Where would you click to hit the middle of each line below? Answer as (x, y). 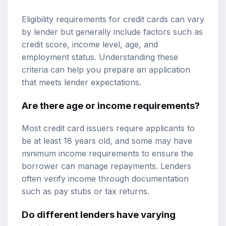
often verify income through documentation (105, 179)
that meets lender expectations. (81, 82)
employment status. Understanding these (100, 57)
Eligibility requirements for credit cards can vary (113, 19)
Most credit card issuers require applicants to (108, 128)
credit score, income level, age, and (90, 44)
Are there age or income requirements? (111, 105)
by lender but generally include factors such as (112, 32)
